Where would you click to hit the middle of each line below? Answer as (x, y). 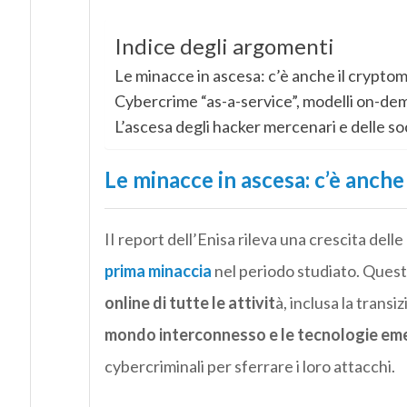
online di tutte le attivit (189, 303)
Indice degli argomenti (224, 46)
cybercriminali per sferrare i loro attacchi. (249, 367)
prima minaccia (158, 271)
